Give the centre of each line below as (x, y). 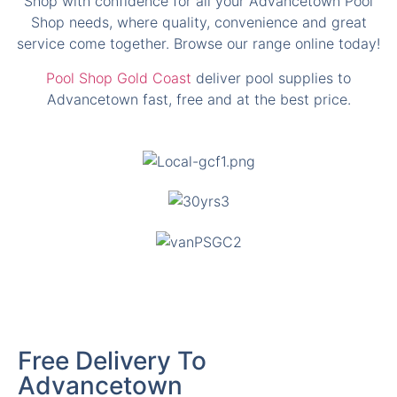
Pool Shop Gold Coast (119, 33)
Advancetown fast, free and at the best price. (198, 54)
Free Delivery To (112, 316)
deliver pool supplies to (271, 33)
